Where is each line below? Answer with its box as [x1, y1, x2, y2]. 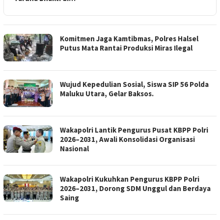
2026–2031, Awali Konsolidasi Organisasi [60, 134, 195, 144]
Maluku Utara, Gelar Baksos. [60, 88, 154, 98]
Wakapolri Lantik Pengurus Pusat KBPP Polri [60, 125, 208, 135]
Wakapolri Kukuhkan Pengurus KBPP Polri [60, 174, 199, 184]
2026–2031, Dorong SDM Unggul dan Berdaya [60, 183, 211, 193]
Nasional [60, 143, 89, 153]
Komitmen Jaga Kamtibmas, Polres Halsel [60, 33, 198, 43]
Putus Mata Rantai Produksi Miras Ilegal [60, 43, 192, 53]
